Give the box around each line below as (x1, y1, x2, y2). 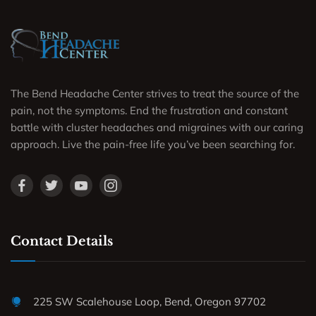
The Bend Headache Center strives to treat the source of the (11, 86, 299, 100)
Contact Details (11, 233, 113, 249)
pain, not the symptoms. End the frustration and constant (11, 103, 288, 117)
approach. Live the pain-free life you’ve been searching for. (11, 137, 295, 151)
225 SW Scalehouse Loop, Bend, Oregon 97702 (33, 294, 266, 308)
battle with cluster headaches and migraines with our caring (11, 120, 303, 134)
